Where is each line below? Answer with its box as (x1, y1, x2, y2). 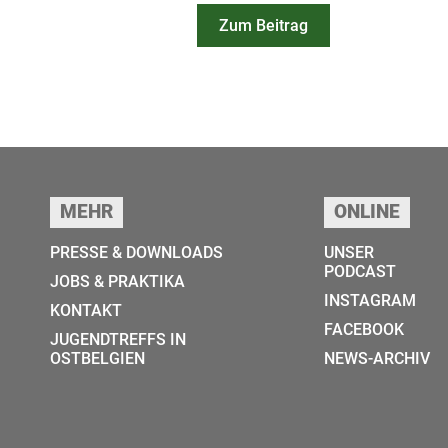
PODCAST (324, 262, 397, 282)
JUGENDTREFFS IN (50, 330, 186, 350)
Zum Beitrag (219, 16, 308, 36)
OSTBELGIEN (50, 349, 145, 369)
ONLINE (334, 201, 401, 224)
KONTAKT (50, 301, 122, 321)
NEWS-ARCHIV (324, 349, 431, 369)
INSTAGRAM (324, 291, 417, 311)
